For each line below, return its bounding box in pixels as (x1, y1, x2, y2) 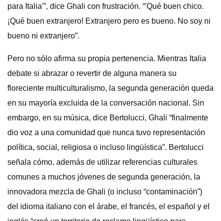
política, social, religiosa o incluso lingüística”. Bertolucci (7, 143, 204, 151)
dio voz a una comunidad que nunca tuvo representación (7, 128, 205, 137)
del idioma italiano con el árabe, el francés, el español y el (7, 202, 210, 211)
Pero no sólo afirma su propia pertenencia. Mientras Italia (7, 54, 206, 63)
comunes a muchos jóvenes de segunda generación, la (7, 173, 200, 181)
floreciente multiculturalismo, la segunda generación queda (7, 84, 214, 92)
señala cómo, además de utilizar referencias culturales (7, 158, 197, 166)
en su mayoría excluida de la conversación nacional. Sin (7, 99, 204, 107)
